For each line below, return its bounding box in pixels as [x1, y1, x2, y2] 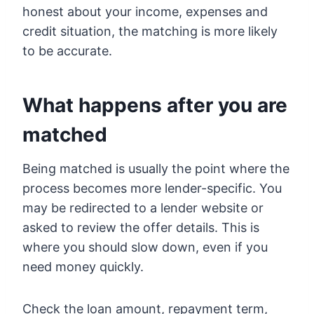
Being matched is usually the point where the [22, 161, 289, 176]
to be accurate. [22, 43, 112, 58]
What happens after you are [22, 93, 287, 117]
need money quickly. [22, 259, 144, 274]
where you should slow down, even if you [22, 239, 268, 254]
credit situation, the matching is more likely [22, 23, 278, 39]
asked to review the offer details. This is [22, 219, 259, 235]
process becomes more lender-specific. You [22, 180, 282, 196]
